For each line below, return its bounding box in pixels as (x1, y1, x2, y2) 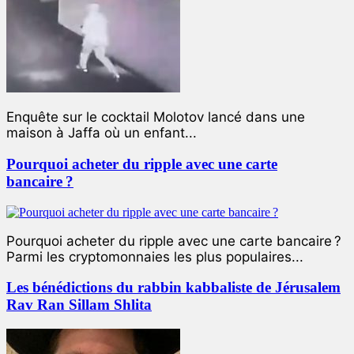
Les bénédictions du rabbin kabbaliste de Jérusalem (6, 279, 341, 296)
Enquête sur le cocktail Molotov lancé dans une (6, 109, 305, 126)
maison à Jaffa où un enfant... (6, 125, 197, 141)
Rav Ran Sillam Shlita (6, 296, 152, 314)
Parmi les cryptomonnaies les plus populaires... (6, 248, 303, 265)
